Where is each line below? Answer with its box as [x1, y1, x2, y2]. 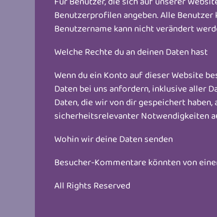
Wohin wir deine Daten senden [54, 132, 173, 145]
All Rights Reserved [54, 178, 130, 192]
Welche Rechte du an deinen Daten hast [54, 45, 208, 58]
